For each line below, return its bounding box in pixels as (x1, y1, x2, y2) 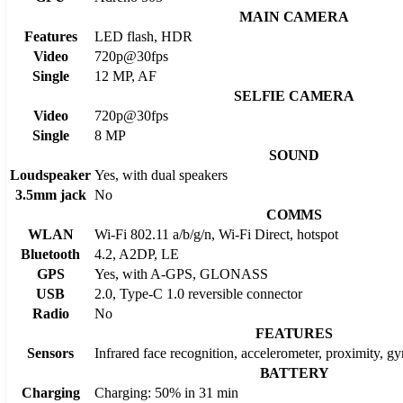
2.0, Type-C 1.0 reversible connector (94, 285, 302, 301)
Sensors (27, 345, 74, 361)
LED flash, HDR (94, 28, 193, 44)
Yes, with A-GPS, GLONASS (94, 265, 268, 282)
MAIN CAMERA (239, 8, 349, 24)
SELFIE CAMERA (234, 87, 354, 103)
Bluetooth (21, 246, 80, 262)
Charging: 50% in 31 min (94, 384, 238, 400)
